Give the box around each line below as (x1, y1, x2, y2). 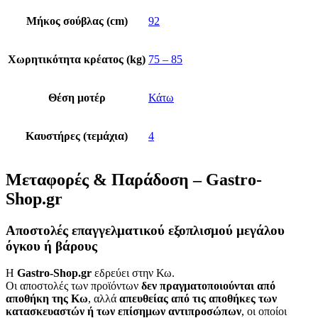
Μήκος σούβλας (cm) (26, 14, 128, 27)
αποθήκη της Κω (6, 292, 88, 305)
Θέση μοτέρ (48, 91, 106, 104)
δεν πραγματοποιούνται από (141, 280, 275, 292)
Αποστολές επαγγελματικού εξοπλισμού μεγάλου (6, 222, 285, 238)
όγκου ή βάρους (6, 238, 97, 253)
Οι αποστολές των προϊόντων (6, 280, 141, 292)
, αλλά (88, 292, 119, 305)
